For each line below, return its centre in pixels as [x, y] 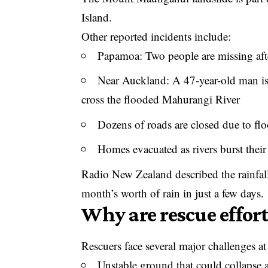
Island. [97, 17]
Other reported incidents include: [156, 36]
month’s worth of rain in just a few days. [173, 193]
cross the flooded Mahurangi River [161, 99]
